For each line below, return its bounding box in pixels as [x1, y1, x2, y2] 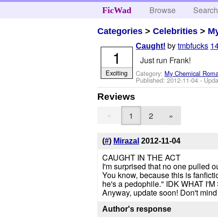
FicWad [102, 5, 131, 15]
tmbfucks [178, 40, 209, 52]
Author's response [102, 204, 171, 213]
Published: [136, 75, 167, 85]
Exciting [106, 68, 128, 77]
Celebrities [153, 26, 198, 36]
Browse [149, 4, 176, 16]
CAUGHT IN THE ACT [102, 152, 181, 163]
